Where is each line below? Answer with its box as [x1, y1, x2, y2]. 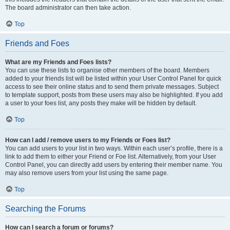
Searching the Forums [5, 204, 86, 213]
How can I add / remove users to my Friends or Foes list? [5, 137, 170, 144]
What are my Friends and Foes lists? [5, 59, 111, 66]
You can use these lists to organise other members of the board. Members [5, 67, 209, 74]
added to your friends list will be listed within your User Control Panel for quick [5, 75, 221, 82]
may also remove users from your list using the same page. [5, 169, 168, 177]
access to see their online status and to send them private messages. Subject [5, 83, 219, 90]
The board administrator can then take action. [5, 4, 131, 11]
